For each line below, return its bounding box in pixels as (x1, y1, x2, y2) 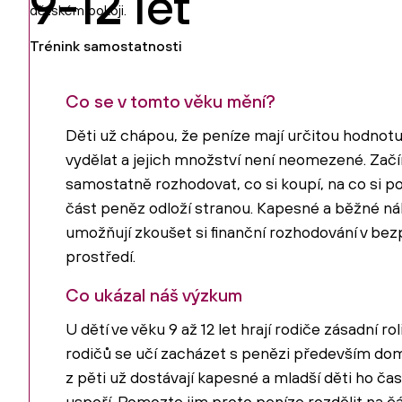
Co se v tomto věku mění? (66, 91, 275, 112)
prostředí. (66, 247, 135, 267)
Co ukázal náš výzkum (66, 284, 242, 306)
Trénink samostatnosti (30, 38, 182, 55)
